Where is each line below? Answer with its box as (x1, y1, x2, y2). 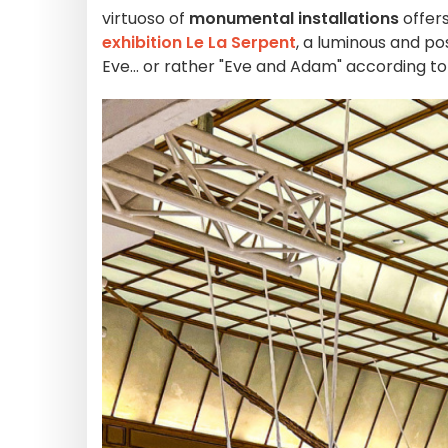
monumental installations (189, 7, 399, 30)
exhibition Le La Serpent (102, 31, 296, 54)
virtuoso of (102, 7, 189, 30)
